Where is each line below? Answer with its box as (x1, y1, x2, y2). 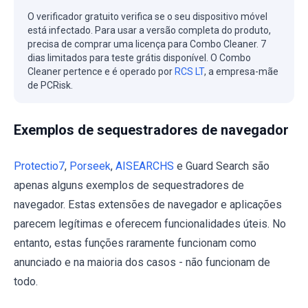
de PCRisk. (27, 80, 73, 91)
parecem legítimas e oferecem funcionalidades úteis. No (14, 217, 286, 231)
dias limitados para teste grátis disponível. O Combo (27, 52, 251, 64)
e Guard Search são (174, 159, 269, 173)
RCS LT (175, 66, 204, 78)
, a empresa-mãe (204, 66, 278, 78)
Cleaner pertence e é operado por (27, 66, 175, 78)
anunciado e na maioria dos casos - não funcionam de (14, 256, 270, 269)
